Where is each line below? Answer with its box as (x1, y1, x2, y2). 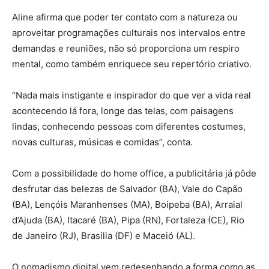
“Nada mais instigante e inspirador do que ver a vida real (12, 89, 251, 101)
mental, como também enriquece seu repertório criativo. (12, 58, 252, 70)
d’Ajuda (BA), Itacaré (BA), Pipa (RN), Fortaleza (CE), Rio (12, 214, 244, 226)
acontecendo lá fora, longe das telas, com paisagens (12, 105, 234, 117)
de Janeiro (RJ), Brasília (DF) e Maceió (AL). (12, 230, 195, 242)
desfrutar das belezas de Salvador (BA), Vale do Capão (12, 183, 243, 195)
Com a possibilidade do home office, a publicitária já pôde (12, 168, 256, 180)
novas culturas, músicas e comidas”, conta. (12, 136, 193, 148)
